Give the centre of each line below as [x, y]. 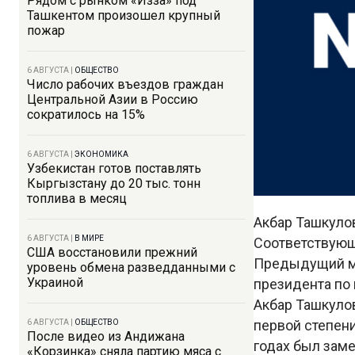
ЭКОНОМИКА [101, 154]
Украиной [55, 282]
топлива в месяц [77, 198]
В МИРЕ [89, 238]
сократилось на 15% [86, 115]
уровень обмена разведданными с [131, 267]
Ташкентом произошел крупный [124, 15]
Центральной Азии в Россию [113, 99]
